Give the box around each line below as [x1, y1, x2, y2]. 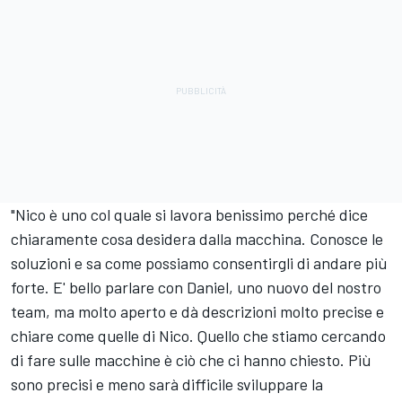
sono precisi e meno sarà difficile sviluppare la [11, 374, 323, 395]
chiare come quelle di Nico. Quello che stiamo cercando [11, 326, 386, 346]
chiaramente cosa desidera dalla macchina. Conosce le [11, 229, 383, 249]
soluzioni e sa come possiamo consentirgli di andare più [11, 253, 388, 274]
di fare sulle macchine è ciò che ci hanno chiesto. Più [11, 350, 371, 371]
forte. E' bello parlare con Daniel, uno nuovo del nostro [11, 277, 381, 298]
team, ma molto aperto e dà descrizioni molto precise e [11, 301, 384, 322]
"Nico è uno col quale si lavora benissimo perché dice [11, 205, 368, 225]
